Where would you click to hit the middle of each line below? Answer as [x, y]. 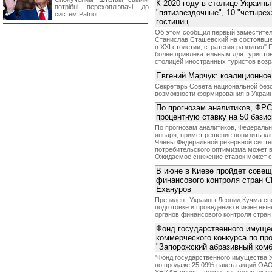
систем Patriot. [77, 14]
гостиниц [172, 22]
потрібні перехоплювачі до [102, 7]
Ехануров [174, 189]
